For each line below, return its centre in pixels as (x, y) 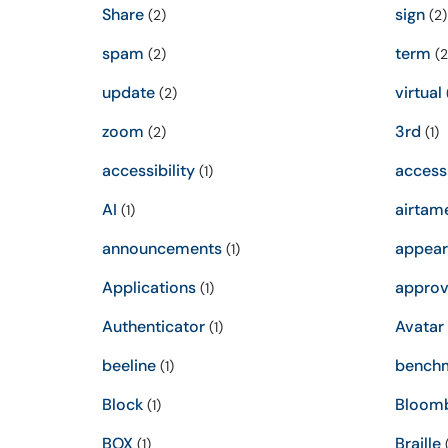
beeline (129, 365)
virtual (418, 92)
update (128, 92)
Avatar (419, 326)
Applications (149, 287)
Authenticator (153, 326)
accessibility (148, 170)
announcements (162, 248)
